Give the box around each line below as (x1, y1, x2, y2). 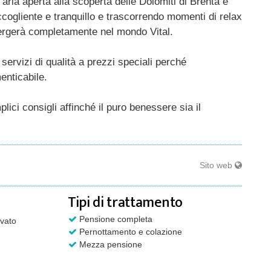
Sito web (199, 160, 235, 170)
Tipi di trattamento (67, 190, 183, 215)
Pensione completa (76, 214, 152, 224)
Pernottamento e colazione (76, 226, 182, 237)
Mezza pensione (76, 239, 142, 249)
